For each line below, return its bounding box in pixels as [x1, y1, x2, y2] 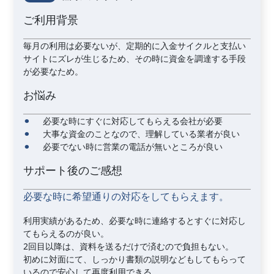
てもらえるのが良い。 [23, 228, 109, 239]
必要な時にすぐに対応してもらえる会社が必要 [43, 115, 223, 127]
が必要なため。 [23, 65, 84, 77]
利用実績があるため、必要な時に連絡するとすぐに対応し [23, 215, 246, 226]
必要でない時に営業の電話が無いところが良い [43, 141, 223, 152]
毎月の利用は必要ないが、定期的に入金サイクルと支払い [23, 40, 246, 51]
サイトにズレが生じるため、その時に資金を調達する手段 [23, 53, 246, 64]
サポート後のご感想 [23, 165, 123, 177]
